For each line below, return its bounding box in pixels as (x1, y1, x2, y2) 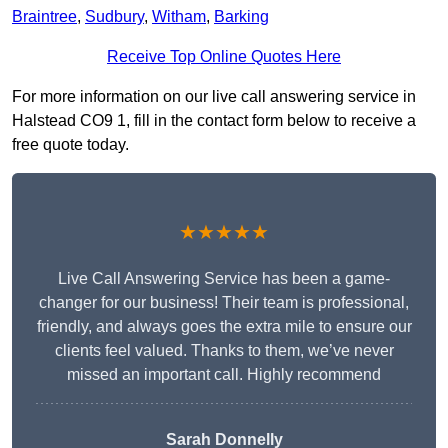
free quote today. (12, 136, 129, 154)
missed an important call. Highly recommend (67, 366, 381, 384)
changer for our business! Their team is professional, (39, 294, 409, 312)
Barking (214, 8, 269, 26)
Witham (152, 8, 206, 26)
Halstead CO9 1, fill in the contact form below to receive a (12, 112, 416, 130)
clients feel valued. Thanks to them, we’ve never (54, 342, 394, 360)
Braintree (12, 8, 77, 26)
